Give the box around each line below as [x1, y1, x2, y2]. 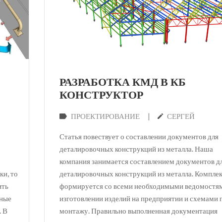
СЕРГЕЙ [167, 112, 195, 122]
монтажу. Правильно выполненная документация [59, 206, 218, 216]
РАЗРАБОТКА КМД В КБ [59, 76, 186, 90]
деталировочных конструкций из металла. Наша [59, 144, 213, 154]
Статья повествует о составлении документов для [59, 132, 219, 141]
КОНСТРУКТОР [59, 89, 143, 103]
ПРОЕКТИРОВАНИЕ [71, 112, 140, 122]
